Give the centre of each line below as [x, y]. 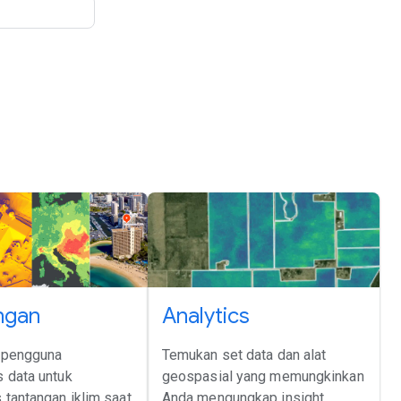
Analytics [205, 316]
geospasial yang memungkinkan [263, 376]
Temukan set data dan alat [244, 354]
